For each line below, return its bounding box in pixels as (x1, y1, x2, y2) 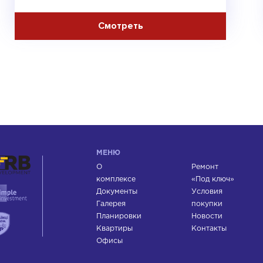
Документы (96, 188, 138, 195)
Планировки (96, 213, 142, 220)
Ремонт (191, 163, 219, 170)
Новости (191, 213, 223, 220)
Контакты (191, 225, 227, 232)
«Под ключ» (191, 176, 235, 183)
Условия (191, 188, 223, 195)
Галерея (96, 200, 126, 207)
